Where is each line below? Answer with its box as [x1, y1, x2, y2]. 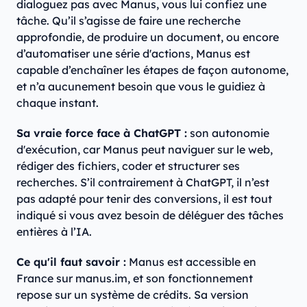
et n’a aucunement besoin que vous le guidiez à [16, 79, 265, 94]
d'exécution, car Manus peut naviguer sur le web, [16, 143, 273, 157]
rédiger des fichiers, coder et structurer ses [16, 159, 240, 173]
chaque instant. [16, 96, 99, 110]
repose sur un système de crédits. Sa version [16, 288, 249, 302]
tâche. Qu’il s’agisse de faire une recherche [16, 14, 241, 28]
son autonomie [187, 126, 269, 140]
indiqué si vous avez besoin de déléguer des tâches [16, 208, 284, 223]
